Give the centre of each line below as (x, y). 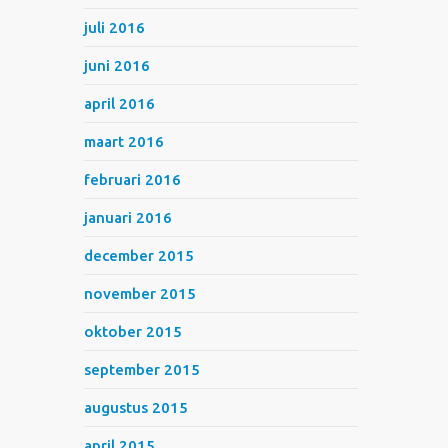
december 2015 (139, 255)
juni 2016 (117, 65)
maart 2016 (124, 141)
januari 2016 (128, 217)
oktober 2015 (133, 331)
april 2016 (120, 103)
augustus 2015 (136, 407)
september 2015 (142, 369)
